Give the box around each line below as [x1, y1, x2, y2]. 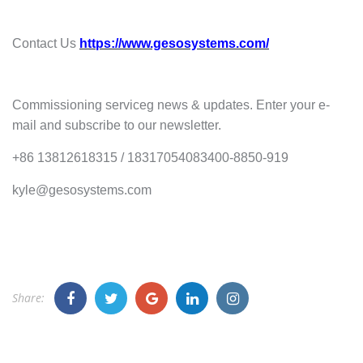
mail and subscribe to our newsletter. [12, 117, 221, 132]
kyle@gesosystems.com [12, 182, 152, 197]
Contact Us [12, 36, 79, 50]
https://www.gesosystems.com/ [79, 36, 269, 50]
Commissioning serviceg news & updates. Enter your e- [12, 97, 330, 112]
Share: [12, 289, 45, 305]
